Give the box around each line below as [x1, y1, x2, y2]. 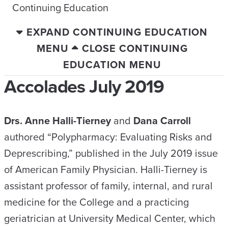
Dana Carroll [133, 113, 191, 128]
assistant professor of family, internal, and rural [4, 178, 213, 193]
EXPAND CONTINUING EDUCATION [26, 24, 208, 39]
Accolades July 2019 [4, 73, 164, 99]
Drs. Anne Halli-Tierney [4, 113, 111, 128]
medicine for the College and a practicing [4, 194, 189, 209]
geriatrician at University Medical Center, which [4, 211, 215, 225]
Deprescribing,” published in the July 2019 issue [4, 146, 218, 160]
